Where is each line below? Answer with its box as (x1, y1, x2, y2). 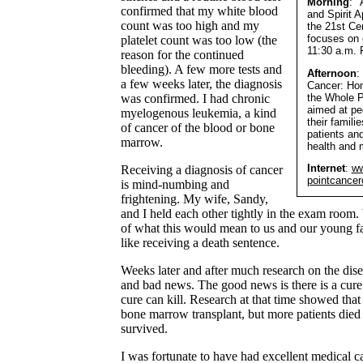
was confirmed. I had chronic (121, 92, 271, 106)
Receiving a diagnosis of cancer (121, 163, 284, 177)
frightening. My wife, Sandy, (121, 192, 269, 207)
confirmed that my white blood (121, 4, 279, 19)
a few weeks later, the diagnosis (121, 77, 283, 92)
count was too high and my (121, 19, 260, 33)
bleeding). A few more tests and (121, 62, 283, 77)
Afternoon (306, 66, 357, 79)
